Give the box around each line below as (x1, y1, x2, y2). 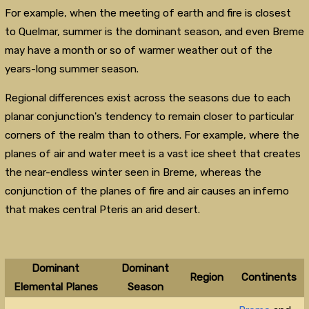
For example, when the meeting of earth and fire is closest (4, 6, 291, 19)
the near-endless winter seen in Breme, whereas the (4, 166, 261, 179)
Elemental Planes (13, 281, 98, 294)
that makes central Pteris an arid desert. (4, 203, 200, 216)
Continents (241, 271, 297, 284)
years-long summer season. (4, 62, 139, 75)
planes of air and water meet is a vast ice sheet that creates (4, 147, 301, 160)
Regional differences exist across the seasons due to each (4, 91, 290, 104)
